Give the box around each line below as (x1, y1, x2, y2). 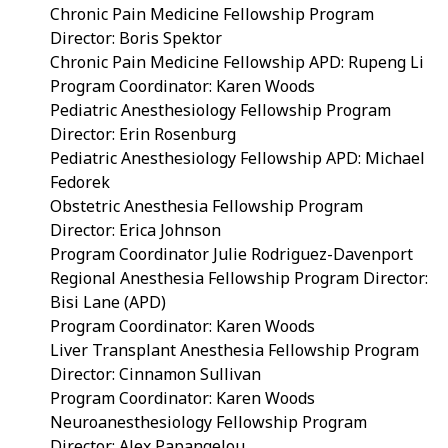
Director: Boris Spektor (50, 26, 222, 49)
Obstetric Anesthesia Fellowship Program (50, 194, 363, 217)
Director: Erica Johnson (50, 218, 221, 241)
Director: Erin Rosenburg (50, 122, 236, 145)
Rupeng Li (348, 50, 424, 73)
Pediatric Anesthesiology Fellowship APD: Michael (50, 146, 425, 169)
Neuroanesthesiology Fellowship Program (50, 410, 367, 433)
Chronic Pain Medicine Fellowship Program (50, 2, 374, 25)
